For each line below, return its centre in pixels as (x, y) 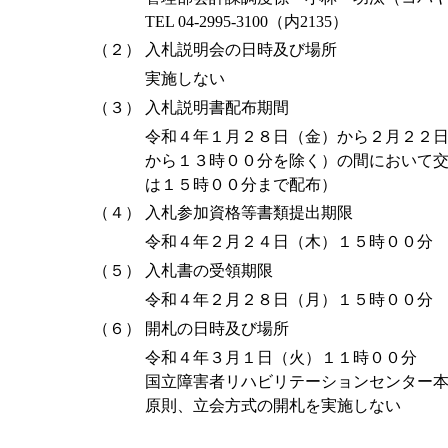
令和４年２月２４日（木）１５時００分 (289, 241)
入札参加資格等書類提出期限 (249, 212)
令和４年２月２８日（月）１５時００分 (289, 299)
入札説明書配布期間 (217, 107)
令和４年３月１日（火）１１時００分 (281, 357)
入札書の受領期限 (209, 270)
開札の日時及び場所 (217, 328)
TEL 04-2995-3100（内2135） (246, 21)
